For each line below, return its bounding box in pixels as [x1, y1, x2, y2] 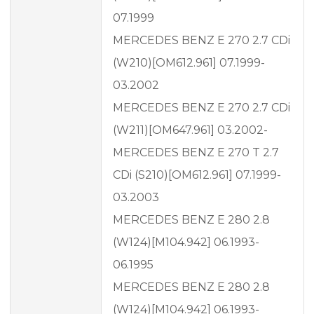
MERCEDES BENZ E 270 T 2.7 [113, 146, 279, 160]
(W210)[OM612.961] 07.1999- [113, 56, 265, 70]
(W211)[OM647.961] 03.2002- [113, 123, 268, 137]
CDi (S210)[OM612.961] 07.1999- [113, 168, 281, 182]
